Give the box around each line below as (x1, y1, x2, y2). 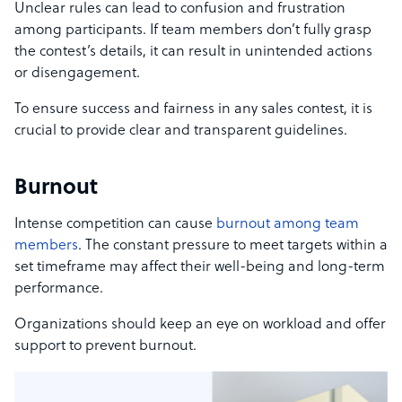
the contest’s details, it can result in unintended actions (14, 44, 372, 61)
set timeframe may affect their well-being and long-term (14, 259, 385, 276)
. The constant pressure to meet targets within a (78, 238, 388, 255)
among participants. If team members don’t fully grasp (14, 22, 371, 39)
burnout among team (216, 216, 359, 233)
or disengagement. (14, 66, 140, 83)
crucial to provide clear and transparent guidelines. (14, 123, 347, 140)
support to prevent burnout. (14, 338, 197, 355)
